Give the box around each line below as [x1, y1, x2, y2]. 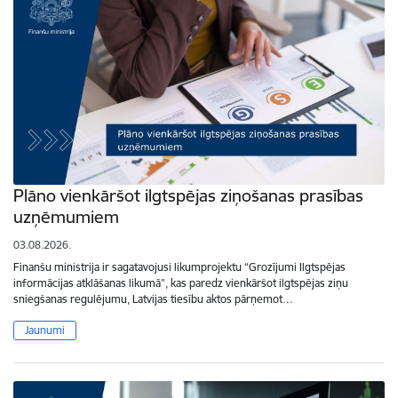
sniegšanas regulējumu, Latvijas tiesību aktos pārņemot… [13, 292, 293, 306]
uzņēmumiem [13, 206, 119, 228]
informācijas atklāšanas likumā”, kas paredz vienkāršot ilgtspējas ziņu [13, 276, 348, 291]
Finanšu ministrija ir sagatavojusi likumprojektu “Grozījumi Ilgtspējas [13, 260, 346, 275]
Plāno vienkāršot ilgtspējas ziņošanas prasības [13, 185, 363, 207]
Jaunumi [25, 323, 65, 338]
